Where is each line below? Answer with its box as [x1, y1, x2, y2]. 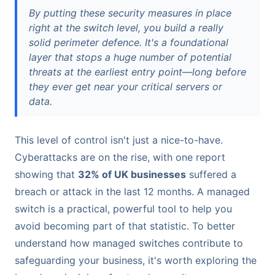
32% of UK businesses [78, 168, 186, 180]
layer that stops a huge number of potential [29, 50, 232, 63]
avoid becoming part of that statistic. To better [15, 219, 235, 232]
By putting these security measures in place [29, 6, 232, 19]
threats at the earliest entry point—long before [29, 65, 247, 78]
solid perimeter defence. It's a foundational [29, 36, 229, 48]
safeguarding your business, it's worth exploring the [15, 254, 257, 266]
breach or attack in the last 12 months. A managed [15, 185, 250, 198]
